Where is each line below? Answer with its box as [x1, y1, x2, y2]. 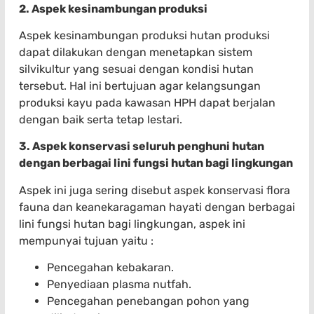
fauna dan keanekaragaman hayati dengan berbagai [19, 200, 295, 214]
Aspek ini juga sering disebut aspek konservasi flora [19, 183, 290, 197]
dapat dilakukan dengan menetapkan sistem [19, 46, 252, 60]
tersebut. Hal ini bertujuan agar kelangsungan [19, 79, 261, 93]
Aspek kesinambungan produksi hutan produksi [19, 29, 270, 43]
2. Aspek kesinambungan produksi [19, 1, 207, 15]
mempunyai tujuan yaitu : [19, 233, 153, 247]
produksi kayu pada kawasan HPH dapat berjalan [19, 96, 275, 110]
